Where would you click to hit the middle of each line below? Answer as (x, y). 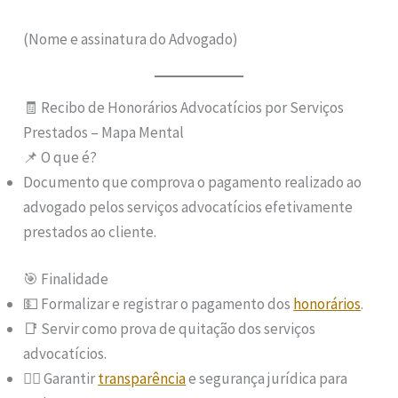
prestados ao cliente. (90, 231)
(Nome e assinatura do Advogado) (131, 39)
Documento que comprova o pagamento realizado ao (193, 182)
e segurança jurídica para (267, 379)
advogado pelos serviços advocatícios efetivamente (188, 207)
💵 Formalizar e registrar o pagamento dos (159, 304)
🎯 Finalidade (66, 279)
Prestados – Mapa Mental (104, 132)
